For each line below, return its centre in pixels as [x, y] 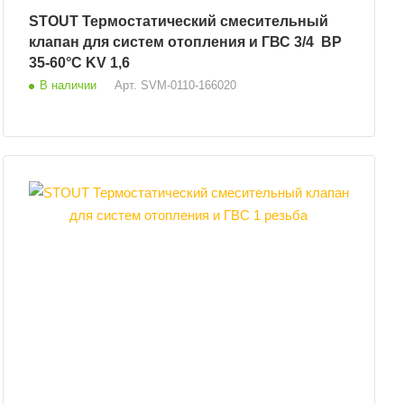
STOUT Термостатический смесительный [55, 21]
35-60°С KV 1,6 [79, 62]
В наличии [68, 85]
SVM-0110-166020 [188, 85]
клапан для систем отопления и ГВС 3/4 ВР [173, 41]
